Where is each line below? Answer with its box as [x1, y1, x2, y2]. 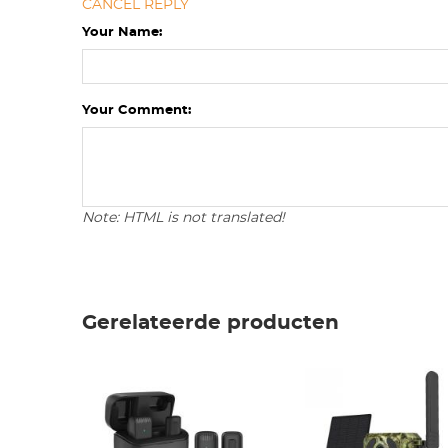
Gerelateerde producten [82, 312, 340, 333]
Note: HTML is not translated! [82, 210, 286, 225]
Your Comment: [82, 103, 192, 117]
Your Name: [82, 25, 163, 39]
